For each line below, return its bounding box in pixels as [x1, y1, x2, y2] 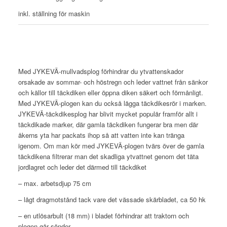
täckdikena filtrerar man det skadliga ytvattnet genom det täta [18, 151, 199, 161]
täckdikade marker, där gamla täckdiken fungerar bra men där [18, 119, 198, 129]
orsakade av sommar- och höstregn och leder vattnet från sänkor [18, 77, 208, 87]
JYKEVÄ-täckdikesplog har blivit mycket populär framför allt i [18, 108, 198, 119]
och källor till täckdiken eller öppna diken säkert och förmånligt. [18, 87, 203, 97]
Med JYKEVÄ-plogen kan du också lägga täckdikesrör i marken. [18, 98, 207, 108]
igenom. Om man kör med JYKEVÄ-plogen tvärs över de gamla [18, 140, 204, 150]
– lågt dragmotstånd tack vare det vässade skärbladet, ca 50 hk [18, 194, 206, 204]
